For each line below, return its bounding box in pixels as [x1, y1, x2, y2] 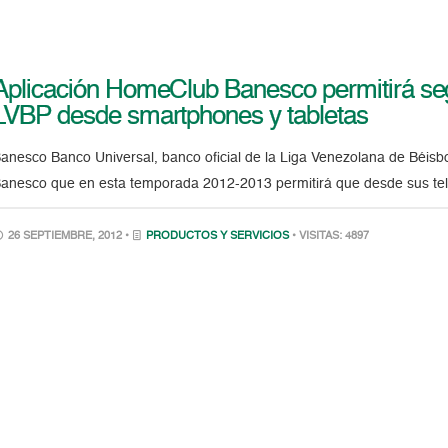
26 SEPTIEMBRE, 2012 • [5, 230, 133, 242]
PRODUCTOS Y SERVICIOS [146, 230, 290, 242]
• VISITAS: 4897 [292, 230, 370, 242]
